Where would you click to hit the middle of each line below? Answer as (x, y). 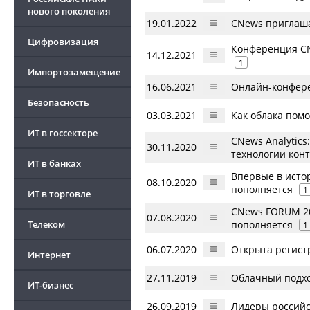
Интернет (49, 255)
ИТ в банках (54, 163)
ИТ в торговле (59, 194)
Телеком (46, 224)
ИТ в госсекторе (63, 133)
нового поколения (69, 11)
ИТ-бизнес (51, 285)
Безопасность (58, 102)
